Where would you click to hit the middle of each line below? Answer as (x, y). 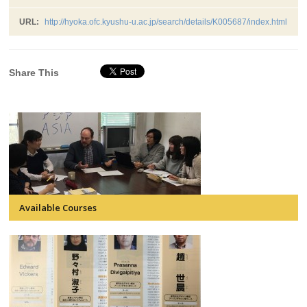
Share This (34, 72)
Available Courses (58, 207)
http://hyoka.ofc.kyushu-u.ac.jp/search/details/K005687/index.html (166, 22)
